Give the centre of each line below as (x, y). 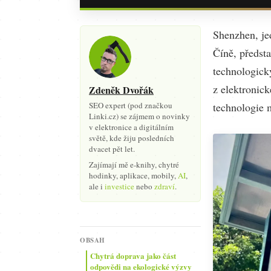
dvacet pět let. (112, 149)
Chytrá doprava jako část (133, 256)
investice (119, 186)
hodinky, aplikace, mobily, (133, 175)
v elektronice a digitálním (131, 127)
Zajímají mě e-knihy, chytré (134, 165)
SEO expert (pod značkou (131, 105)
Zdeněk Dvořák (121, 90)
